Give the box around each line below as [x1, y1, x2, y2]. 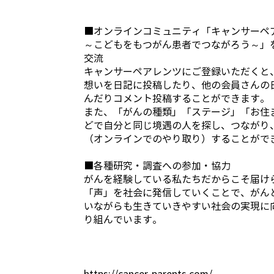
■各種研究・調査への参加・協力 [84, 161, 231, 171]
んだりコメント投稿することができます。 [84, 94, 270, 103]
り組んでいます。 [84, 215, 162, 224]
